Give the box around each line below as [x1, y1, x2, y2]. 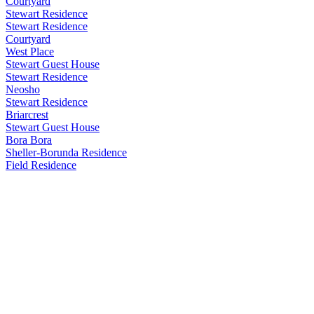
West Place [6, 45, 54, 57]
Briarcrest [6, 108, 48, 121]
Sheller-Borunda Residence [6, 146, 127, 158]
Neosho [6, 83, 40, 95]
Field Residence [6, 158, 76, 171]
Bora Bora [6, 133, 52, 146]
